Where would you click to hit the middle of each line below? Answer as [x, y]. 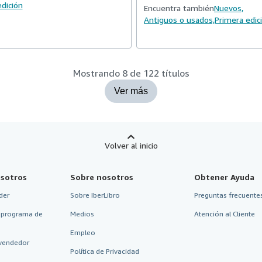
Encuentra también [179, 8]
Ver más [131, 91]
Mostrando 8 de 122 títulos [131, 73]
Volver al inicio [131, 145]
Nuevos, [229, 8]
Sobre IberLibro [95, 195]
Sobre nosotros [101, 177]
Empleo [82, 232]
